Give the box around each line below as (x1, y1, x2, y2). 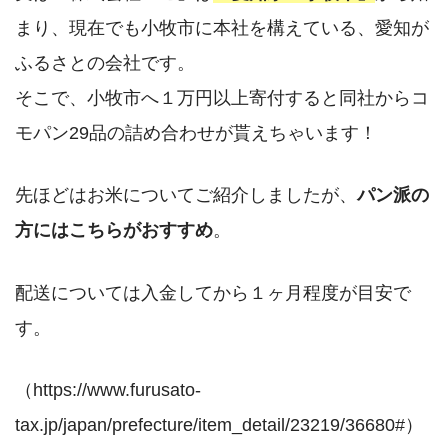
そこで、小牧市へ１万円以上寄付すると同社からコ (15, 86, 429, 108)
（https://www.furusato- (15, 378, 201, 400)
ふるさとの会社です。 (15, 51, 195, 73)
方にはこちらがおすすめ (15, 219, 213, 241)
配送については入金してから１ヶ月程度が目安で (15, 281, 411, 303)
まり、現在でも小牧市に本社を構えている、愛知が (15, 16, 429, 38)
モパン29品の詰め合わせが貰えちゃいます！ (15, 121, 377, 143)
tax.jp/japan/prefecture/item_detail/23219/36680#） (15, 413, 423, 435)
